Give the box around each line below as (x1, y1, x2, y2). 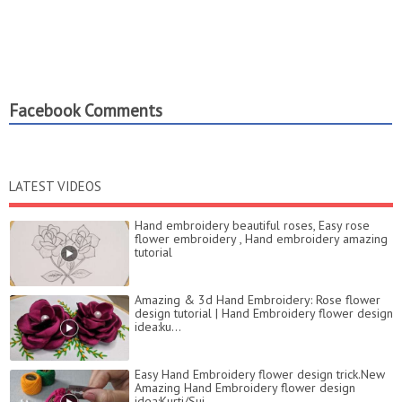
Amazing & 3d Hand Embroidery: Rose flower (135, 292, 380, 309)
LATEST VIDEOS (9, 178, 101, 196)
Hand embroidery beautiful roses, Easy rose (135, 217, 370, 234)
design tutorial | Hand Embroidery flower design (135, 305, 393, 322)
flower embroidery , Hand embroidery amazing (135, 231, 388, 248)
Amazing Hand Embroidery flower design (135, 380, 355, 397)
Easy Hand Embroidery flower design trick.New (135, 366, 385, 383)
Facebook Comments (9, 100, 162, 122)
